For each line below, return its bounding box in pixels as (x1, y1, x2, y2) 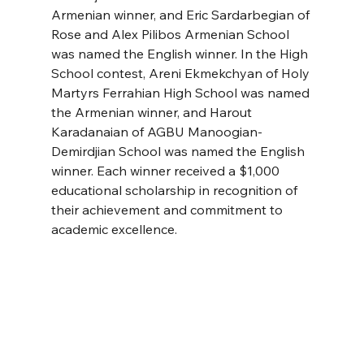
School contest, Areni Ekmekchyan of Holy (50, 64, 313, 81)
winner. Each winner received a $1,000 (50, 162, 283, 179)
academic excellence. (50, 220, 177, 237)
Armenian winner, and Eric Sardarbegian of (50, 6, 313, 23)
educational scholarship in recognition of (50, 181, 301, 198)
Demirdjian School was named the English (50, 142, 308, 159)
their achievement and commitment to (50, 201, 286, 218)
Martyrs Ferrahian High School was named (50, 84, 313, 101)
